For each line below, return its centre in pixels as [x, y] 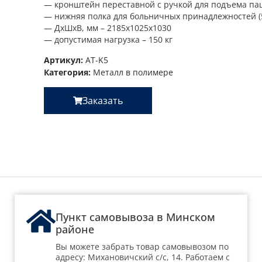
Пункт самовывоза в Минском [136, 217]
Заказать [103, 100]
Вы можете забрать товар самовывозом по [142, 246]
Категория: [68, 73]
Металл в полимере [133, 73]
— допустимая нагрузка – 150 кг [108, 39]
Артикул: [65, 60]
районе [75, 229]
